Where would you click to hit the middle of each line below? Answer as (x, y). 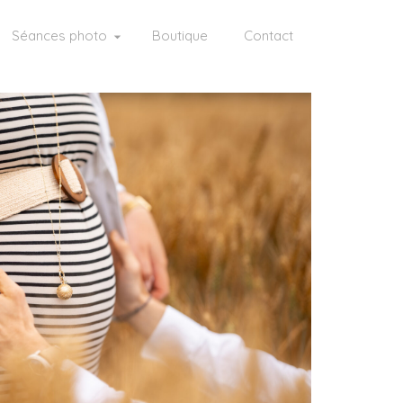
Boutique (180, 36)
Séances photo (59, 36)
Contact (269, 36)
